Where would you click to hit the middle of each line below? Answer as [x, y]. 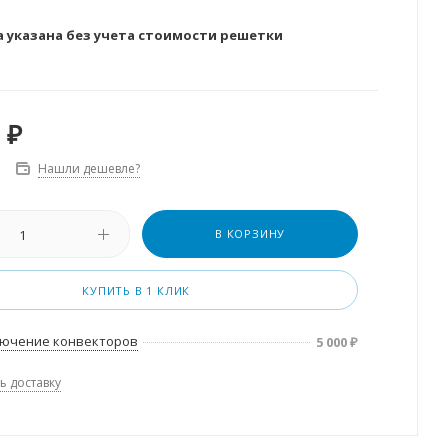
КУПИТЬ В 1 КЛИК [136, 290]
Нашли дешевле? [88, 168]
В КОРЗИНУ [250, 233]
